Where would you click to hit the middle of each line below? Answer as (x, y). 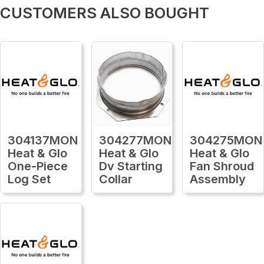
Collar (115, 179)
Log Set (29, 179)
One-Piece (38, 166)
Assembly (218, 179)
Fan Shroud (222, 166)
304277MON (135, 140)
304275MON (226, 140)
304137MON (43, 140)
